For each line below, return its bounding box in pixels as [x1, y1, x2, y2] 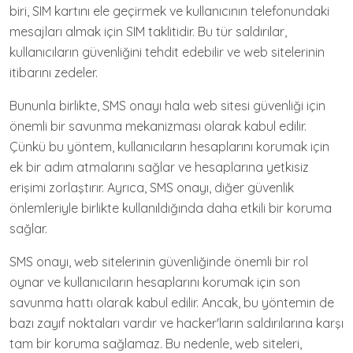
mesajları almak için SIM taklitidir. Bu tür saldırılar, [9, 24, 287, 39]
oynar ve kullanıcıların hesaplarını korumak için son [9, 274, 300, 290]
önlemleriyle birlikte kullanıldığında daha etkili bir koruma [9, 200, 332, 216]
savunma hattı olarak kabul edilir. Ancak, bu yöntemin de [9, 295, 334, 310]
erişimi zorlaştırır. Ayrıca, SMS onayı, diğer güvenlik [9, 180, 294, 195]
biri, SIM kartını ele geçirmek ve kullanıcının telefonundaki [9, 3, 329, 19]
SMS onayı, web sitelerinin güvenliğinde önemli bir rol [9, 254, 308, 269]
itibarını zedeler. [9, 65, 98, 80]
